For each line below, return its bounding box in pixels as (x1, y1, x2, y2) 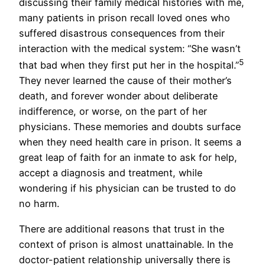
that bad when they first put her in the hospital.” (19, 59, 239, 72)
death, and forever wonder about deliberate (19, 90, 218, 102)
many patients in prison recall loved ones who (19, 12, 230, 24)
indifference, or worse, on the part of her (19, 105, 207, 118)
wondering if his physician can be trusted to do (19, 182, 236, 195)
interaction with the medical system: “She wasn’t (19, 43, 241, 55)
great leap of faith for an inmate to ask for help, (19, 151, 237, 164)
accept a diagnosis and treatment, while (19, 167, 202, 179)
